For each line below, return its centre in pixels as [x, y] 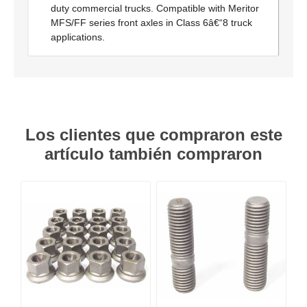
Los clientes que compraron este [153, 135]
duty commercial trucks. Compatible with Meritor [155, 8]
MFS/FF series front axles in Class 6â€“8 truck [151, 23]
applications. [78, 37]
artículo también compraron [153, 154]
